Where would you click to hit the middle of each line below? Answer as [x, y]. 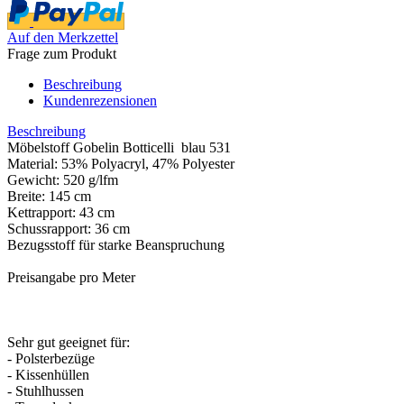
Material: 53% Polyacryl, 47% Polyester [121, 163]
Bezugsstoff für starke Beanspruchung [116, 244]
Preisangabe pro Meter [71, 277]
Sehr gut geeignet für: [69, 342]
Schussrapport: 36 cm [69, 228]
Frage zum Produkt [62, 53]
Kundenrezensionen [100, 100]
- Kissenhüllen [48, 374]
